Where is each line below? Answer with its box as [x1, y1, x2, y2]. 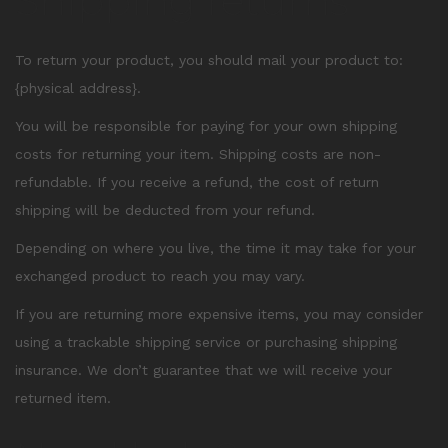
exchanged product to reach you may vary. [15, 268, 305, 284]
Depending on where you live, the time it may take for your [15, 240, 416, 256]
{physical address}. [15, 80, 141, 96]
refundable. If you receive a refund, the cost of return [15, 174, 379, 190]
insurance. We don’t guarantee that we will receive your [15, 362, 392, 378]
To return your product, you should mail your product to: [15, 52, 403, 68]
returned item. [15, 390, 111, 406]
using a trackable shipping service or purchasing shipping [15, 334, 397, 350]
